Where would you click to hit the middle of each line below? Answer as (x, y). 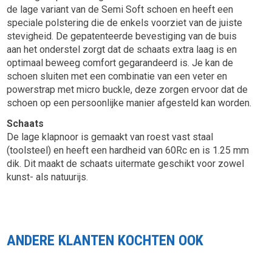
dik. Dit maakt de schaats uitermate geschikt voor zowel (126, 164)
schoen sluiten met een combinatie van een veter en (117, 76)
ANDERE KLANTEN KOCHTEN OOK (105, 241)
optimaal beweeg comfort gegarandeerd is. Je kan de (120, 63)
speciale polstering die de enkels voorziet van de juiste (125, 23)
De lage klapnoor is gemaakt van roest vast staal (110, 137)
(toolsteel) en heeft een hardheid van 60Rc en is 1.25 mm (128, 151)
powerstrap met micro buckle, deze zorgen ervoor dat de (127, 90)
